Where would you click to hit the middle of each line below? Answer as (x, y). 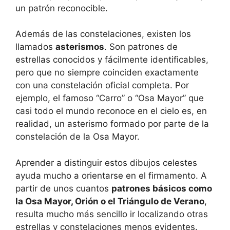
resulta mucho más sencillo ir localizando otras (112, 214)
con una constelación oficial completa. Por (102, 85)
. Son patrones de (141, 47)
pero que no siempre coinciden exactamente (107, 73)
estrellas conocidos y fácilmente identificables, (112, 60)
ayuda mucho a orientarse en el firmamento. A (111, 175)
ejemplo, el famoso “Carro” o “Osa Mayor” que (110, 98)
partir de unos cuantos (63, 188)
